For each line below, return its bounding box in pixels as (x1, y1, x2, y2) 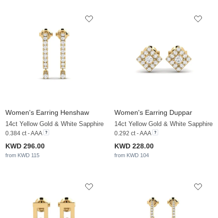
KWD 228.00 (114, 142, 154, 150)
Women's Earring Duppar (114, 109, 192, 117)
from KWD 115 (5, 152, 39, 159)
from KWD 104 (114, 152, 149, 159)
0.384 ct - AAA (5, 130, 42, 137)
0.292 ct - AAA (114, 130, 151, 137)
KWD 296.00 (5, 142, 45, 150)
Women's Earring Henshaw (5, 109, 89, 117)
